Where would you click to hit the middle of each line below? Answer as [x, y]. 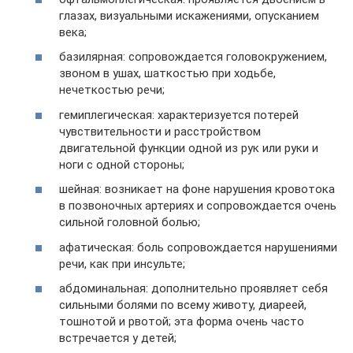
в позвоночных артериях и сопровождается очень [198, 206]
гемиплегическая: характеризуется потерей [179, 115]
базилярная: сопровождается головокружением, [193, 57]
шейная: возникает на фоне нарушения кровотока [197, 189]
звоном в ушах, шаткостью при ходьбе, [167, 73]
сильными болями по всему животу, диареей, [183, 305]
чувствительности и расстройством [160, 131]
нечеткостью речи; [112, 90]
